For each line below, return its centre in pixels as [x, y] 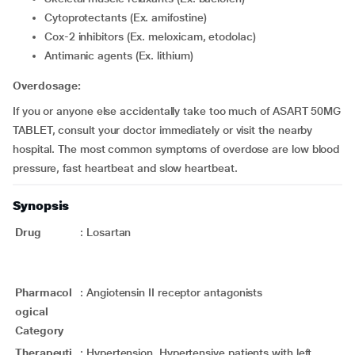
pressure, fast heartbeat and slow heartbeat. [125, 168]
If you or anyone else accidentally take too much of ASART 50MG [177, 111]
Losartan [109, 232]
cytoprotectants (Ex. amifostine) [129, 17]
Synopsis [41, 206]
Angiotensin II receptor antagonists [175, 292]
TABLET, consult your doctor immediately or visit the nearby [163, 130]
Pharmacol [44, 292]
